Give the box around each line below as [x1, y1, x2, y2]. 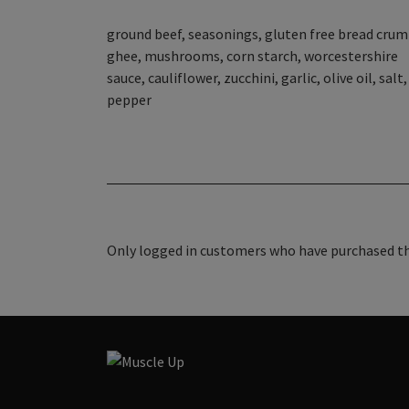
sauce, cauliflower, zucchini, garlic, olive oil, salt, [107, 68, 407, 87]
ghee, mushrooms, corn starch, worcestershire [107, 47, 398, 65]
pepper [107, 90, 152, 109]
